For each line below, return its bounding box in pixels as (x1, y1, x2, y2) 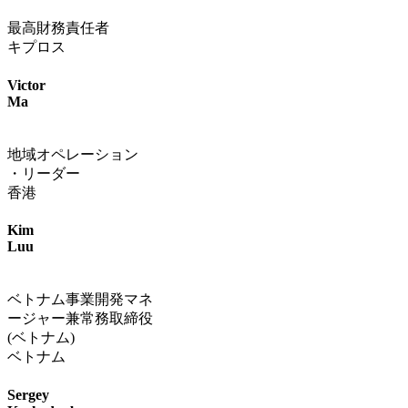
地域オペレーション (7, 146, 138, 162)
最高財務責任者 (7, 20, 109, 36)
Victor (7, 76, 46, 93)
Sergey (7, 386, 49, 403)
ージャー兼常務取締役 (7, 311, 153, 327)
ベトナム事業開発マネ (7, 291, 153, 308)
